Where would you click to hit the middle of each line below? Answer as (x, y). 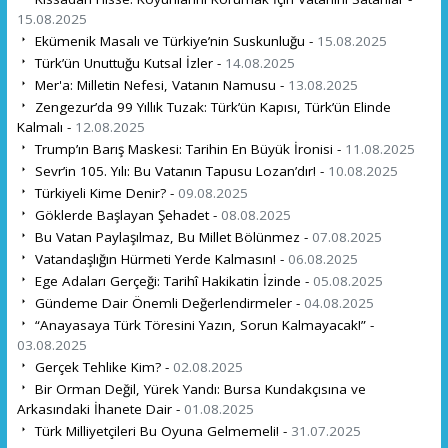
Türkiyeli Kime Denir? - (104, 192)
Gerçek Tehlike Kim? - (101, 366)
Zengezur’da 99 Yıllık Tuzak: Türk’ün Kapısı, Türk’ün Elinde (210, 106)
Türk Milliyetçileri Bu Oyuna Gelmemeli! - (160, 430)
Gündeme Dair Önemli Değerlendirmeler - (167, 302)
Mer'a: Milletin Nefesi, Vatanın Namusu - (159, 84)
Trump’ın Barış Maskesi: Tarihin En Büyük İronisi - (187, 148)
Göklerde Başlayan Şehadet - (125, 214)
